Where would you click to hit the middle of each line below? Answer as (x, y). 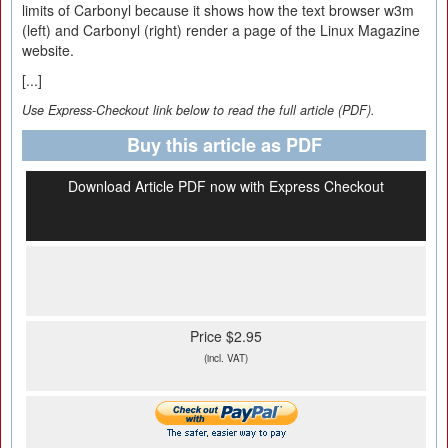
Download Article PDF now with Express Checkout (226, 186)
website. (48, 50)
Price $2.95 (226, 336)
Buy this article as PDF (224, 145)
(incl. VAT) (226, 358)
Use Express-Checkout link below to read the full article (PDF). (198, 110)
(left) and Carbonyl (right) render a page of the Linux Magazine (221, 30)
